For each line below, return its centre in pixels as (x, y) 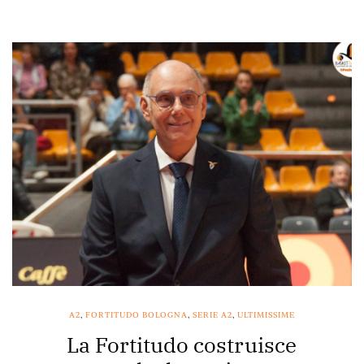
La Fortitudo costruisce (182, 345)
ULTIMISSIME (266, 315)
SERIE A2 (212, 315)
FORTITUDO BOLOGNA (136, 315)
